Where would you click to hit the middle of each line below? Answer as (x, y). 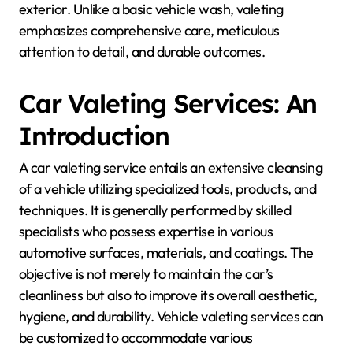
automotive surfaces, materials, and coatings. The (166, 253)
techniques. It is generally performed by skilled (155, 210)
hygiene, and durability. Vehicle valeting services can (171, 317)
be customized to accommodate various (136, 338)
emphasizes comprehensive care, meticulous (149, 30)
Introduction (95, 136)
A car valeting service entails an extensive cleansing (171, 168)
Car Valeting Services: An (168, 103)
